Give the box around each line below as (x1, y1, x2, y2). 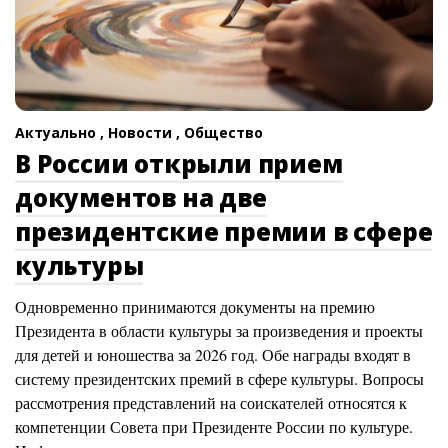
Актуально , (15, 123, 108, 143)
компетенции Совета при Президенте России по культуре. (15, 416, 413, 438)
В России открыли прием (15, 147, 343, 181)
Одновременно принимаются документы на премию (15, 296, 375, 318)
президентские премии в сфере (15, 215, 433, 249)
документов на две (15, 181, 267, 215)
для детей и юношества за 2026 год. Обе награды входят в (15, 344, 411, 366)
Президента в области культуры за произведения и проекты (15, 320, 423, 342)
